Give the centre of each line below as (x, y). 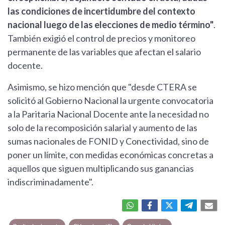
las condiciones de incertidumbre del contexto (101, 11)
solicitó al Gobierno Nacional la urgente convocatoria (110, 101)
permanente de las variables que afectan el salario (104, 52)
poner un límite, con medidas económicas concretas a (110, 155)
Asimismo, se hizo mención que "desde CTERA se (102, 87)
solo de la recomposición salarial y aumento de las (102, 128)
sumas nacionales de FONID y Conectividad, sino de (108, 141)
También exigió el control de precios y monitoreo (101, 38)
